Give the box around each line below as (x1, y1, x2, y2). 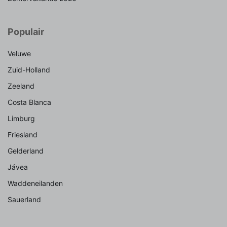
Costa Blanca (8, 98, 51, 107)
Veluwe (8, 49, 31, 58)
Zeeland (8, 82, 34, 91)
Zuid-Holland (8, 65, 50, 74)
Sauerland (8, 195, 41, 204)
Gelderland (8, 146, 44, 156)
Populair (8, 26, 44, 37)
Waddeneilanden (8, 179, 63, 188)
